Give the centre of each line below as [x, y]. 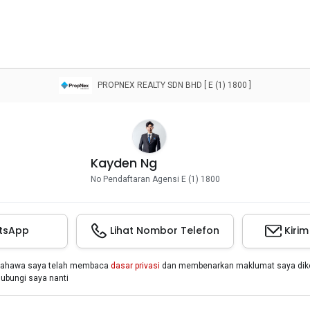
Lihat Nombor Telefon [165, 230]
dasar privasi [135, 265]
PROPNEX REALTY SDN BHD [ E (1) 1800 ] [174, 85]
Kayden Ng [124, 163]
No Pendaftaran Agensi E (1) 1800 [155, 179]
